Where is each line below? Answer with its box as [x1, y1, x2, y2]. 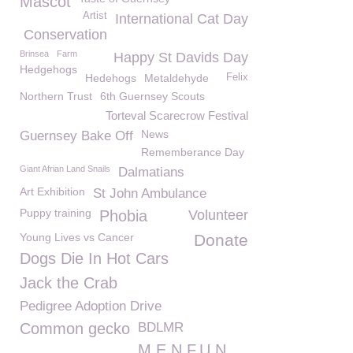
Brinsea [20, 49, 49, 58]
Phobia [99, 207, 147, 225]
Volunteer [188, 207, 248, 223]
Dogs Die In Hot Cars [20, 250, 169, 267]
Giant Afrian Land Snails [20, 164, 110, 173]
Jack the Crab [20, 274, 117, 292]
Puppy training [20, 206, 91, 219]
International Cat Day [115, 11, 248, 27]
